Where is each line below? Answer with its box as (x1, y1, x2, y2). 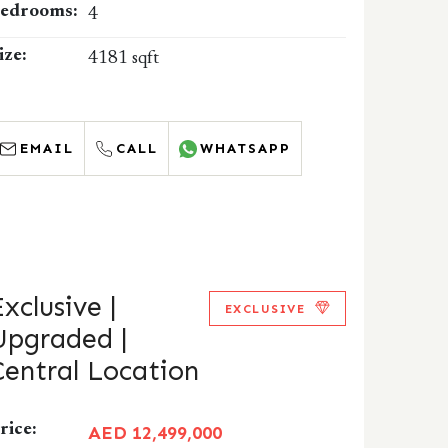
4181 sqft (88, 50, 160, 68)
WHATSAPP (200, 140, 292, 157)
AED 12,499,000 (88, 422, 223, 444)
